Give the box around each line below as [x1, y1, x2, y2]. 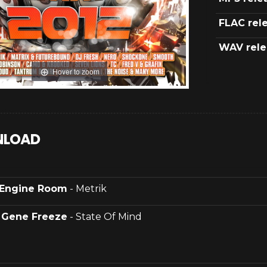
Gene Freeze [1, 211, 67, 223]
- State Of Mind [67, 211, 142, 223]
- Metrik [67, 183, 107, 195]
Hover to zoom [52, 66, 100, 76]
